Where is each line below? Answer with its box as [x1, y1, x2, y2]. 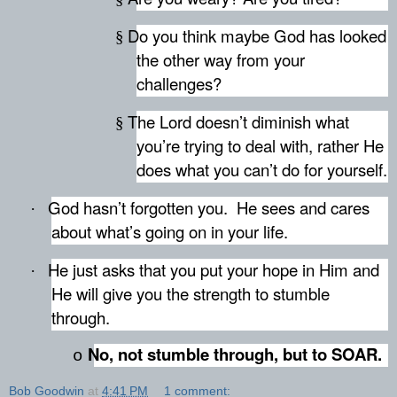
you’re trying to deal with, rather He [136, 133, 384, 157]
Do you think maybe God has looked [128, 24, 386, 48]
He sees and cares [237, 195, 370, 219]
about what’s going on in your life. [51, 219, 288, 243]
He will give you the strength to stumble [51, 281, 330, 305]
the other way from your [136, 48, 305, 72]
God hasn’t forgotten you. [48, 195, 228, 219]
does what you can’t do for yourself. [136, 157, 387, 181]
